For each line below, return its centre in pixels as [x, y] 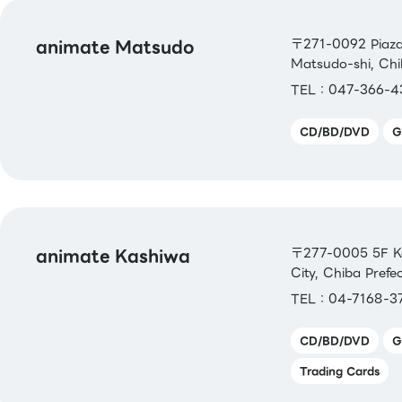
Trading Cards [339, 371]
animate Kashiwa [113, 256]
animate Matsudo [115, 47]
